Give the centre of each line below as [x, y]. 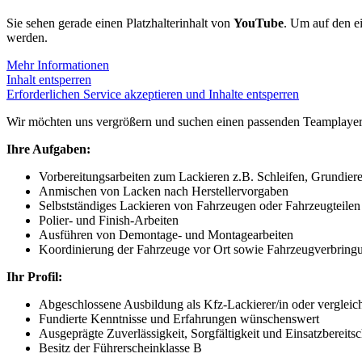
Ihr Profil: [34, 276]
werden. [27, 37]
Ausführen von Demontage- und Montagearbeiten [166, 234]
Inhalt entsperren [49, 79]
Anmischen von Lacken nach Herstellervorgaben [164, 191]
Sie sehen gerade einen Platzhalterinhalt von [120, 23]
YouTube [259, 23]
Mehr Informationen [58, 65]
